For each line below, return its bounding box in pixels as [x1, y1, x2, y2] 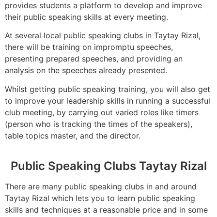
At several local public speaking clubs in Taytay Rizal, [5, 31, 201, 41]
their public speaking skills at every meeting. [5, 12, 168, 22]
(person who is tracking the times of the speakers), [5, 119, 192, 129]
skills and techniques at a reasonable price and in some [5, 204, 208, 215]
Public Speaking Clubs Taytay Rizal [10, 158, 207, 173]
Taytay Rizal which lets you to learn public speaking [5, 193, 195, 203]
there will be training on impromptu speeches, [5, 42, 173, 52]
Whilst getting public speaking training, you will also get [5, 84, 210, 94]
